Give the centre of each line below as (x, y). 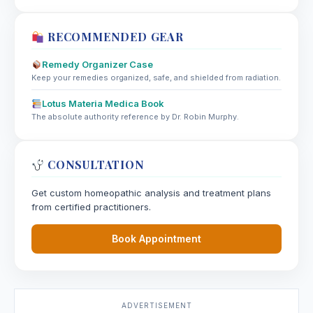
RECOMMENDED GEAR (114, 37)
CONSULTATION (94, 165)
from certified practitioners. (91, 207)
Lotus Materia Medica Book (103, 104)
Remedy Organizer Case (97, 65)
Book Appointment (156, 239)
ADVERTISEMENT (156, 306)
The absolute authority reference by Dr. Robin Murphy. (135, 117)
